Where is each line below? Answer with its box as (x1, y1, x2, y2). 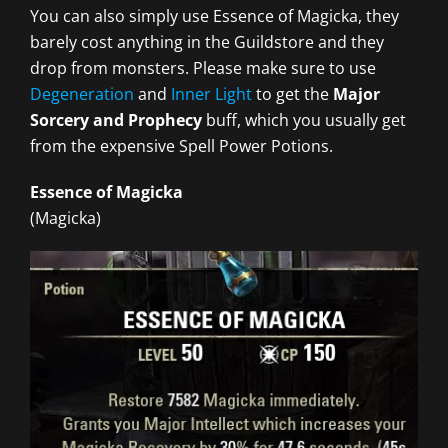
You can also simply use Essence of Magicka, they (30, 4, 399, 27)
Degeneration (30, 82, 134, 105)
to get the (252, 82, 333, 105)
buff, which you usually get (202, 108, 406, 131)
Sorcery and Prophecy (30, 108, 202, 131)
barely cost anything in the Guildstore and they (30, 30, 384, 53)
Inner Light (171, 82, 252, 105)
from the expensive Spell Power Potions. (30, 134, 333, 157)
